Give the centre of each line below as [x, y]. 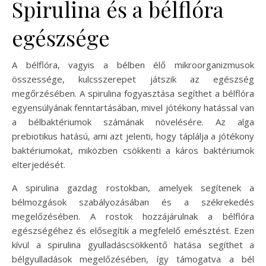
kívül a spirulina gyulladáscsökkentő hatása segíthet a [133, 244]
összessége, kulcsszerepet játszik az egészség [133, 79]
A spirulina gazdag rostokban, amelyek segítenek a [133, 187]
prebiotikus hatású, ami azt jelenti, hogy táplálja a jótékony [133, 136]
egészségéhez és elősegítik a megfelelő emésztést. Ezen [133, 230]
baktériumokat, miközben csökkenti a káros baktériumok [133, 150]
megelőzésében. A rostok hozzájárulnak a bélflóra [133, 216]
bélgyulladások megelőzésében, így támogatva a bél [133, 259]
